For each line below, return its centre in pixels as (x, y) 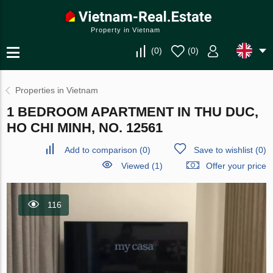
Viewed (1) (142, 166)
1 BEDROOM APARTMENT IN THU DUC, (133, 112)
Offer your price (236, 166)
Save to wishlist (223, 150)
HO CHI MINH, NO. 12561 (85, 128)
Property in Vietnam (126, 30)
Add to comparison (101, 150)
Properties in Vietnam (57, 90)
